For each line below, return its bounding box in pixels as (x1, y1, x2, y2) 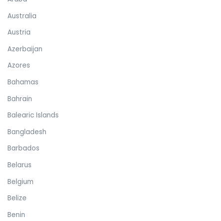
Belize (7, 193, 27, 203)
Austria (7, 28, 31, 37)
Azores (7, 61, 30, 71)
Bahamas (7, 77, 38, 87)
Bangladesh (7, 127, 46, 137)
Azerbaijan (7, 44, 42, 54)
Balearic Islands (7, 110, 59, 120)
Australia (7, 11, 37, 21)
